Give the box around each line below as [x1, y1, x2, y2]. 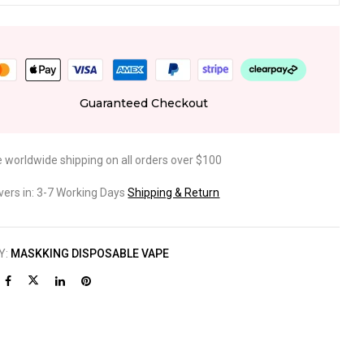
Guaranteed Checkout [79, 96, 208, 110]
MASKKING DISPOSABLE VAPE [11, 247, 170, 260]
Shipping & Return [128, 185, 220, 199]
